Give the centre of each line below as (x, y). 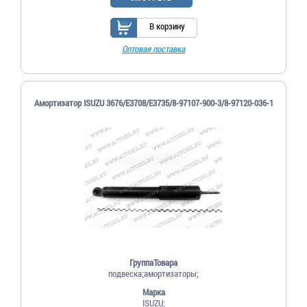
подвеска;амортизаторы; (153, 273)
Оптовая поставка (153, 48)
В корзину (167, 26)
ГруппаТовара (153, 262)
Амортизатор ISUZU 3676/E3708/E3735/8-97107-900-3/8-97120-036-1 (153, 102)
